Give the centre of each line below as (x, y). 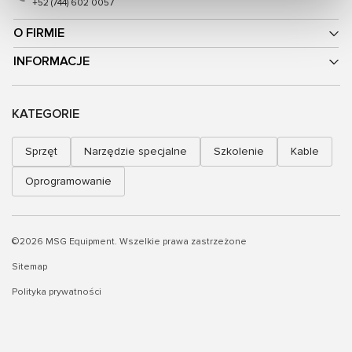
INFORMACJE (51, 62)
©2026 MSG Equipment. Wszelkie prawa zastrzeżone (129, 242)
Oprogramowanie (68, 181)
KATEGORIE (46, 114)
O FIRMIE (39, 33)
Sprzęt (41, 152)
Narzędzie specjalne (136, 152)
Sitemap (29, 267)
